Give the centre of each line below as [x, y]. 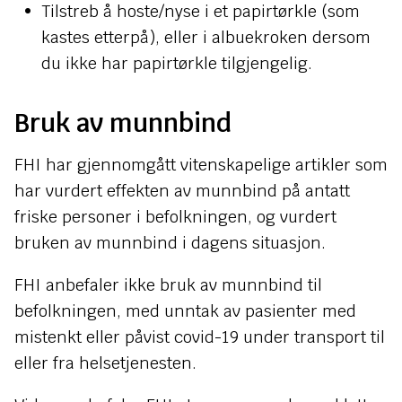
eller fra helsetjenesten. [105, 363]
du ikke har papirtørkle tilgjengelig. [176, 63]
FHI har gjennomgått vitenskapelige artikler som [201, 165]
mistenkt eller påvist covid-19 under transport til [200, 337]
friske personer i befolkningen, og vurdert [175, 217]
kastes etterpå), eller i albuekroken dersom [205, 37]
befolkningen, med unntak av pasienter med [185, 311]
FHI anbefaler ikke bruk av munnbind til [168, 285]
